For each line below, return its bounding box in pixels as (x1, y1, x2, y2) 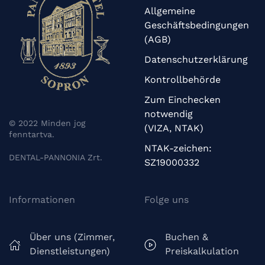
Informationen (9, 194, 75, 206)
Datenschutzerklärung (144, 54, 248, 66)
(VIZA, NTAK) (144, 122, 203, 134)
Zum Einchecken (144, 94, 221, 106)
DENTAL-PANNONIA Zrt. (9, 152, 102, 162)
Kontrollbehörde (144, 74, 221, 86)
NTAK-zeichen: (144, 143, 212, 154)
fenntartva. (9, 129, 54, 139)
